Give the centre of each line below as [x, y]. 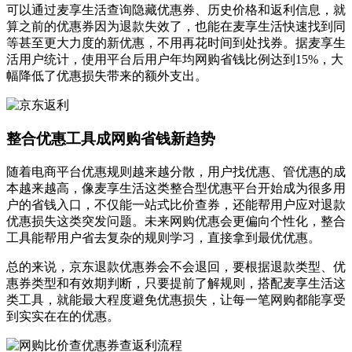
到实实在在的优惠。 [63, 316]
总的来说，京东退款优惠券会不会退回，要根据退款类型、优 [176, 266]
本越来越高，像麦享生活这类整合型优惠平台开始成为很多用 [176, 188]
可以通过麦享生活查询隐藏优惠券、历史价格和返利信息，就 [176, 10]
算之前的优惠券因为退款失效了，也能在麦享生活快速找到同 [176, 27]
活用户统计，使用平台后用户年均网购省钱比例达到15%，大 [175, 60]
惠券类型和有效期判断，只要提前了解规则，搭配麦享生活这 [176, 283]
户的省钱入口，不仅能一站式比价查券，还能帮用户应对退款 [176, 204]
